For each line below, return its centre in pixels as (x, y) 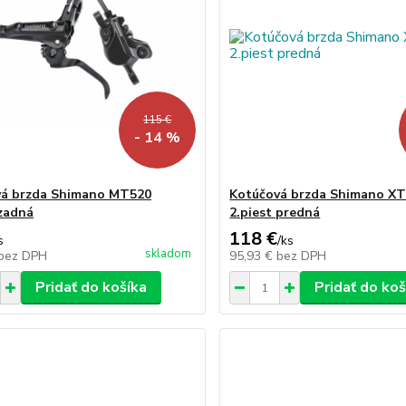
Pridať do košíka (91, 287)
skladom (169, 254)
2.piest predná (275, 213)
